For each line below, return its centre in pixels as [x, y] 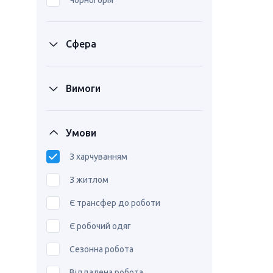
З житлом [89, 180]
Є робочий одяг [100, 226]
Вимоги [83, 88]
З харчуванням [98, 157]
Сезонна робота [101, 249]
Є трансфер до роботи [115, 203]
